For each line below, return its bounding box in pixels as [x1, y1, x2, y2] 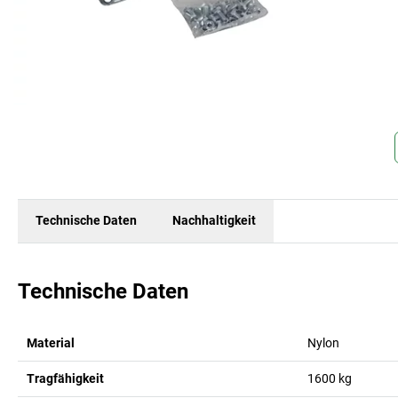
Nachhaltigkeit [172, 213, 256, 228]
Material [27, 335, 75, 350]
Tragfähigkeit [27, 370, 104, 386]
